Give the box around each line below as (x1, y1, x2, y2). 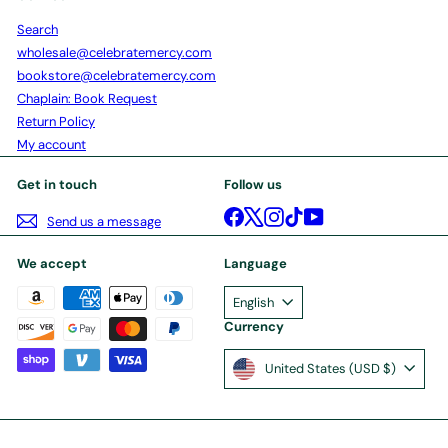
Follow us (224, 176, 282, 194)
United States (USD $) (383, 360, 396, 378)
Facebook (243, 205, 302, 223)
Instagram (283, 205, 343, 223)
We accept (17, 255, 87, 273)
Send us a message (47, 212, 161, 230)
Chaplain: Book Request (17, 90, 157, 108)
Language (224, 255, 287, 273)
